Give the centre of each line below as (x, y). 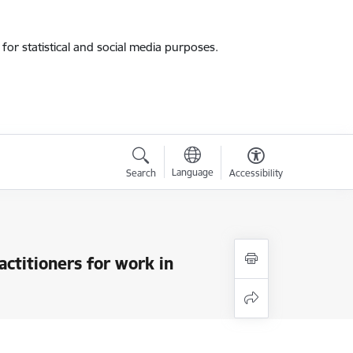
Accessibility (256, 173)
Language (192, 172)
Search (141, 173)
